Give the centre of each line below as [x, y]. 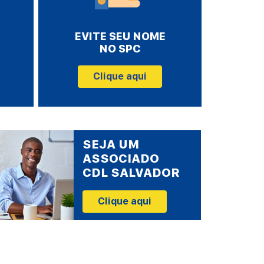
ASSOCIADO [121, 159]
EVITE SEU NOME [120, 36]
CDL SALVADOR [131, 173]
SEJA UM [111, 144]
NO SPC [120, 49]
